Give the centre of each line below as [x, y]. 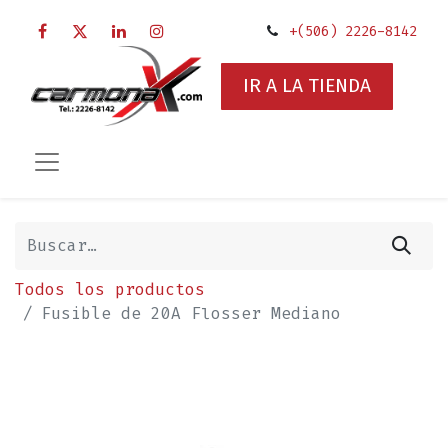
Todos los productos [110, 289]
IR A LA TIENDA [307, 86]
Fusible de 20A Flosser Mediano [191, 313]
